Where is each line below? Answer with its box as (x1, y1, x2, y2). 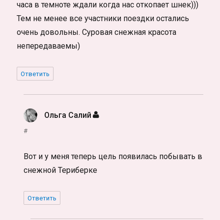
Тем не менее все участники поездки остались (17, 14, 190, 24)
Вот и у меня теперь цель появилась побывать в (24, 152, 203, 162)
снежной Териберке (24, 165, 98, 175)
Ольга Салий (44, 110, 92, 120)
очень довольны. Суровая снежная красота (17, 27, 177, 37)
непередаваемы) (17, 41, 81, 51)
